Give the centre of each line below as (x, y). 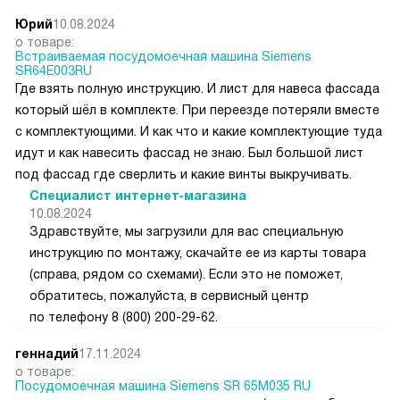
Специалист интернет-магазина (138, 196)
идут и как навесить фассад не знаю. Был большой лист (189, 153)
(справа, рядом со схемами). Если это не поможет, (186, 275)
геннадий (47, 354)
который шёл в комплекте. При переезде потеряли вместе (197, 110)
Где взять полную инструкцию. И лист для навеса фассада (197, 89)
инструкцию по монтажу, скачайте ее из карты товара (198, 253)
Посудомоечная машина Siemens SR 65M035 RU (163, 386)
